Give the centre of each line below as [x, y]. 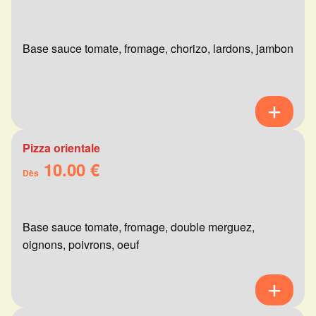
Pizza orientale [61, 148]
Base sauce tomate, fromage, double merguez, [139, 227]
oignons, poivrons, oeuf [81, 245]
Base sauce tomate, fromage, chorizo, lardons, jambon [158, 49]
